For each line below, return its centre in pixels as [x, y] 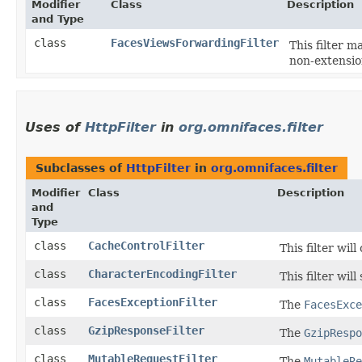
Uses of [55, 128]
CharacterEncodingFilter [162, 274]
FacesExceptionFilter [153, 303]
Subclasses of [81, 168]
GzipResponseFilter [146, 331]
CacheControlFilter [146, 246]
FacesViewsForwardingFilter [195, 43]
